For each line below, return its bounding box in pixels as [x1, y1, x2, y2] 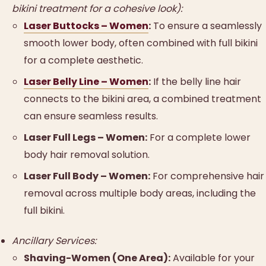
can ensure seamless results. [24, 109, 158, 123]
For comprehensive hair [150, 169, 264, 183]
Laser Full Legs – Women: [24, 131, 147, 144]
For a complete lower [147, 131, 251, 144]
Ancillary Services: [12, 233, 96, 248]
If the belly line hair [151, 74, 241, 88]
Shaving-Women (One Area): [24, 251, 170, 265]
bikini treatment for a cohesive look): [12, 1, 182, 15]
